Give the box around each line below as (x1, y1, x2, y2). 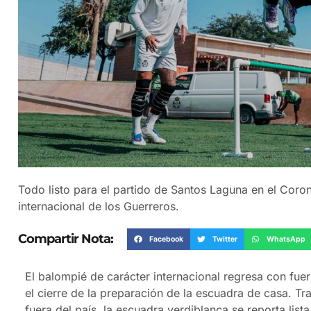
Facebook (149, 234, 183, 244)
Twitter (212, 234, 237, 244)
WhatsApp (266, 234, 305, 244)
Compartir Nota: (18, 231, 113, 247)
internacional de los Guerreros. (18, 199, 179, 213)
